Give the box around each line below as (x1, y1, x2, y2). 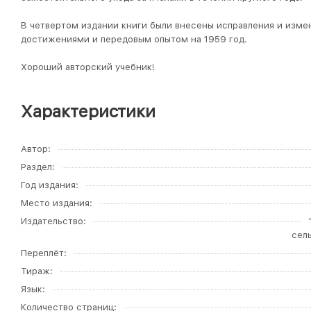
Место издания (21, 198, 90, 208)
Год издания (21, 180, 76, 190)
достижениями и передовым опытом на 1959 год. (21, 34, 247, 44)
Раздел (21, 162, 52, 172)
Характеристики (21, 101, 155, 121)
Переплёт (21, 248, 64, 258)
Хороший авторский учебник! (21, 62, 155, 72)
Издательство (21, 216, 83, 226)
